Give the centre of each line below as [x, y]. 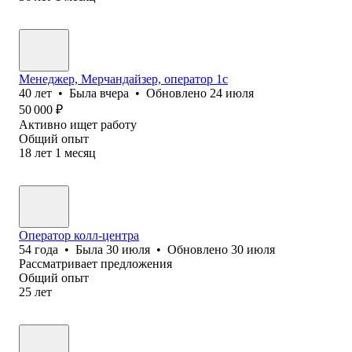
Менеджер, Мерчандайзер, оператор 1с [123, 79]
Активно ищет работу [78, 124]
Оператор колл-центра [79, 235]
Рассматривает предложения [95, 263]
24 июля [232, 93]
